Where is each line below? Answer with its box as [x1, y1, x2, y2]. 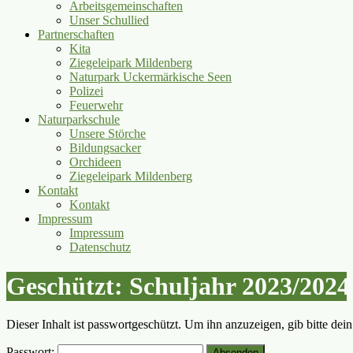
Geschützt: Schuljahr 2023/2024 [6, 271, 350, 300]
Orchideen [69, 155, 121, 169]
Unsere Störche [69, 127, 146, 141]
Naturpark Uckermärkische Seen [69, 70, 232, 84]
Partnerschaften [38, 28, 114, 42]
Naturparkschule [38, 113, 120, 127]
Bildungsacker [69, 141, 141, 155]
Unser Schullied [69, 13, 149, 28]
